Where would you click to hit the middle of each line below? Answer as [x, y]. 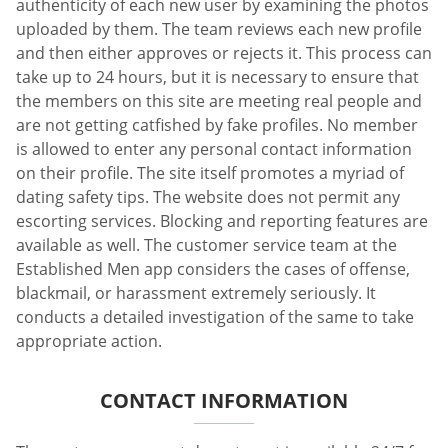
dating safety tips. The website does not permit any [208, 196]
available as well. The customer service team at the [206, 244]
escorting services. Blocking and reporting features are [222, 220]
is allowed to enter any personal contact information [214, 148]
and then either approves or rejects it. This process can [224, 52]
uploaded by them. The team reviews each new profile [219, 28]
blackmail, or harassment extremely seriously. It [196, 292]
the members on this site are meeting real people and [219, 100]
